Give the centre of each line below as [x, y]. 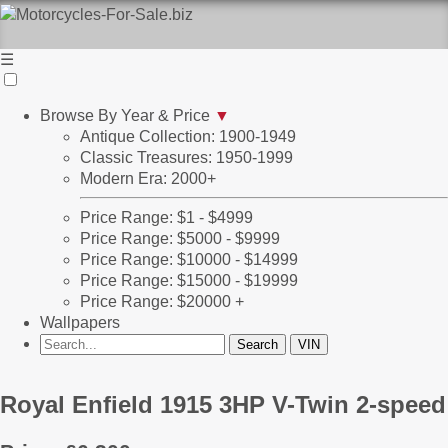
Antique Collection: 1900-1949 [188, 136]
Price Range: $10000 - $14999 [189, 259]
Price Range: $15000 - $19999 [189, 280]
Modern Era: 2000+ [148, 178]
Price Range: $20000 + [162, 301]
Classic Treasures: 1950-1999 [186, 157]
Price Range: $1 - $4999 [166, 217]
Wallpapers [80, 322]
